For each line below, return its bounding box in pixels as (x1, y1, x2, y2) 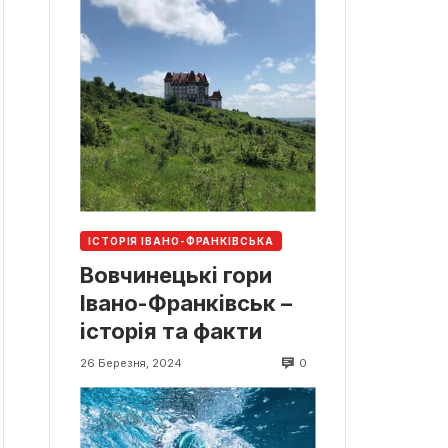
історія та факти (80, 318, 262, 345)
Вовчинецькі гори (80, 262, 272, 289)
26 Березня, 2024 (80, 356, 182, 371)
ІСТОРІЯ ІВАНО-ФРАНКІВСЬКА (88, 235, 274, 248)
